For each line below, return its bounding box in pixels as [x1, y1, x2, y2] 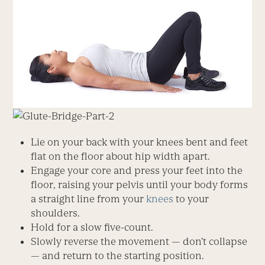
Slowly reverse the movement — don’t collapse [31, 235, 248, 248]
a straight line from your [31, 193, 147, 205]
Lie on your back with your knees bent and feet [31, 136, 248, 148]
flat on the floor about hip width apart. [31, 150, 211, 163]
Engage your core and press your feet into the [31, 164, 243, 177]
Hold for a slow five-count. [31, 221, 154, 234]
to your [173, 193, 209, 205]
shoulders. [31, 207, 80, 219]
